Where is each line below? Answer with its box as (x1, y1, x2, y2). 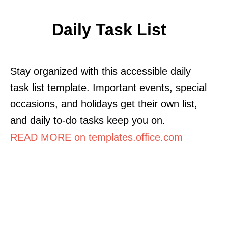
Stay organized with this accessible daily (10, 65, 191, 77)
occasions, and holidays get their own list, (10, 98, 197, 109)
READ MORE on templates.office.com (10, 131, 183, 143)
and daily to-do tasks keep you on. (10, 114, 165, 126)
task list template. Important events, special (10, 81, 207, 93)
